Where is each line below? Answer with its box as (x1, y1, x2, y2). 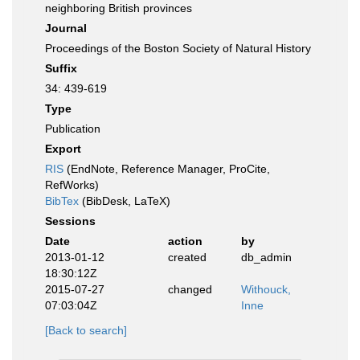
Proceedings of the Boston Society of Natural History (45, 42, 311, 55)
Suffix (45, 62, 77, 75)
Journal (45, 22, 87, 35)
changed (167, 283, 212, 296)
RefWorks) (45, 178, 99, 191)
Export (45, 142, 81, 155)
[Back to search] (45, 324, 127, 337)
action (167, 235, 202, 247)
